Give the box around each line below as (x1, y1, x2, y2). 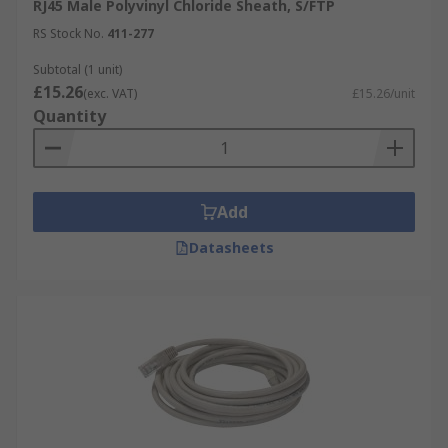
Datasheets (188, 238, 274, 257)
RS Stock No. (33, 25, 104, 42)
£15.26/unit (352, 85, 415, 102)
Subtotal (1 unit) (33, 61, 122, 78)
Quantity (33, 105, 106, 127)
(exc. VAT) (83, 85, 137, 102)
